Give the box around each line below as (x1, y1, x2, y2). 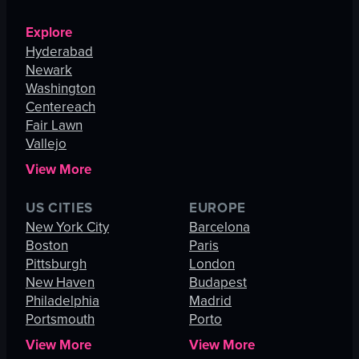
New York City (26, 217, 109, 238)
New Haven (26, 272, 95, 293)
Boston (26, 236, 68, 256)
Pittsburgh (26, 254, 87, 275)
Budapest (189, 272, 247, 293)
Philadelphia (26, 291, 99, 312)
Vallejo (26, 134, 67, 155)
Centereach (26, 97, 95, 118)
